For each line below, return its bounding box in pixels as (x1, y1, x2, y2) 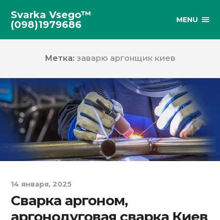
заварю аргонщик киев (77, 54, 175, 63)
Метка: (45, 54, 77, 63)
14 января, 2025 (11, 179, 72, 189)
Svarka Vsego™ (11, 9, 92, 21)
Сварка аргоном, (11, 192, 128, 209)
